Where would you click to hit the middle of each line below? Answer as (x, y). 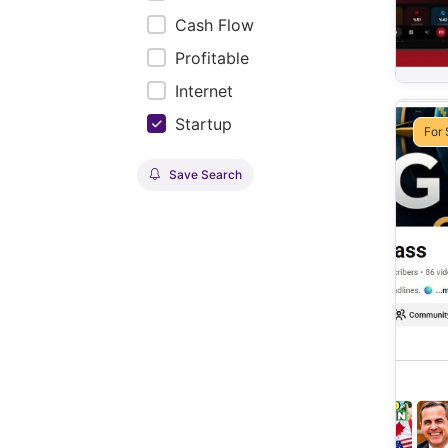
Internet (204, 91)
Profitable (212, 58)
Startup (203, 124)
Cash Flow (214, 25)
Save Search (205, 174)
